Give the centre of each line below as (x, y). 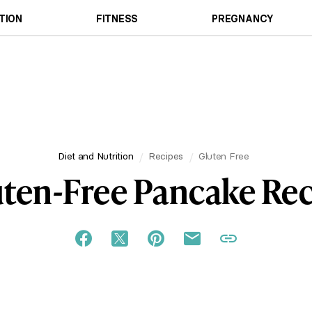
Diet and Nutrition (96, 156)
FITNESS (117, 18)
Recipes (166, 156)
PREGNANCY (243, 18)
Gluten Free (224, 156)
